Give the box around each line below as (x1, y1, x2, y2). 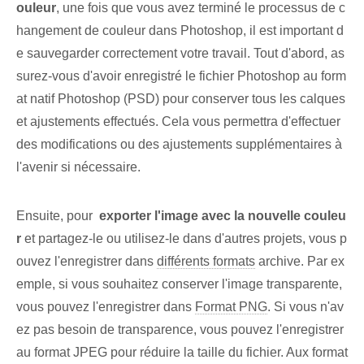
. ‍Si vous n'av (267, 300, 344, 314)
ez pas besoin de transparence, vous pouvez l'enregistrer (16, 323, 344, 337)
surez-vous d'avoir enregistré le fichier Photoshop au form (16, 69, 346, 84)
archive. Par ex (255, 254, 344, 269)
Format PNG (195, 300, 267, 314)
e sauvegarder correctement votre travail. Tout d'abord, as (16, 46, 344, 61)
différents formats (157, 254, 255, 269)
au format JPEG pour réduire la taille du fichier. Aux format (16, 345, 348, 360)
